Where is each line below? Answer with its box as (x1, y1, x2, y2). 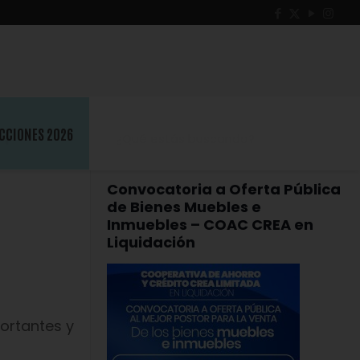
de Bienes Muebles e (107, 197, 261, 217)
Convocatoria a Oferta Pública (107, 179, 341, 199)
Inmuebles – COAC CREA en (107, 215, 313, 235)
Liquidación (107, 232, 195, 252)
